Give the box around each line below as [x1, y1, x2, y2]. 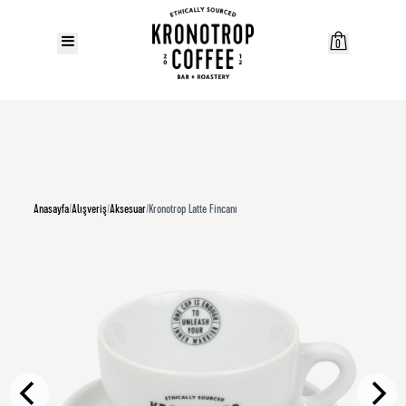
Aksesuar [110, 204, 147, 217]
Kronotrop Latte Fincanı [149, 204, 238, 217]
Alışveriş [72, 204, 108, 217]
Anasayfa [34, 204, 70, 217]
